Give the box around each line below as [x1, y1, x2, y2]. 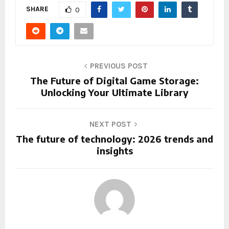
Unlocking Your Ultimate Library [40, 86, 189, 98]
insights [96, 144, 133, 156]
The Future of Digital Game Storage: [30, 74, 199, 86]
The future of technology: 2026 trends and [16, 132, 213, 145]
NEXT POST [89, 119, 131, 129]
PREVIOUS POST [90, 61, 148, 71]
